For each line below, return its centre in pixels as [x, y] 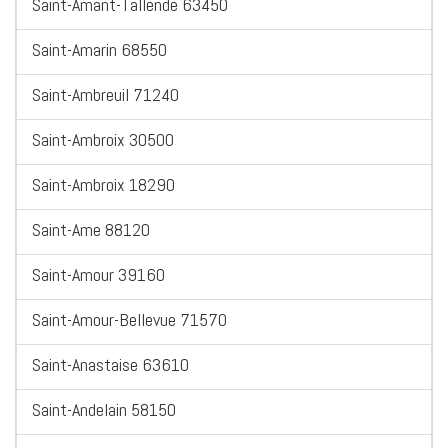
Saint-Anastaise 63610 [110, 365]
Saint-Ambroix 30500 [103, 140]
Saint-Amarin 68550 [99, 50]
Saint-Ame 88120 [91, 230]
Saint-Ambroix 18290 [103, 185]
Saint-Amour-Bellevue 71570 [129, 320]
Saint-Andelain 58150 [104, 410]
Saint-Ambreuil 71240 [105, 95]
